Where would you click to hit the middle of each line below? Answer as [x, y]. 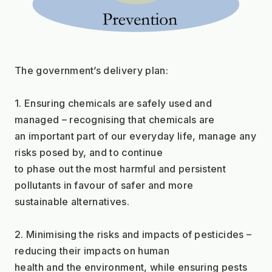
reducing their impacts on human [92, 250]
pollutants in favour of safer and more [104, 185]
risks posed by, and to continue [89, 152]
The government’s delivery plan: [91, 70]
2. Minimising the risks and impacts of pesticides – [133, 234]
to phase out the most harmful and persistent [121, 168]
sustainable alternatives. [72, 201]
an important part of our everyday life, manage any [136, 136]
